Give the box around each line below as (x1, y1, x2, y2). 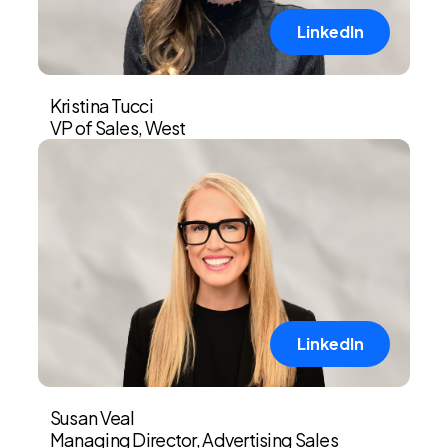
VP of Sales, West (49, 115, 186, 139)
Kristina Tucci (49, 93, 153, 117)
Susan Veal (49, 405, 135, 429)
